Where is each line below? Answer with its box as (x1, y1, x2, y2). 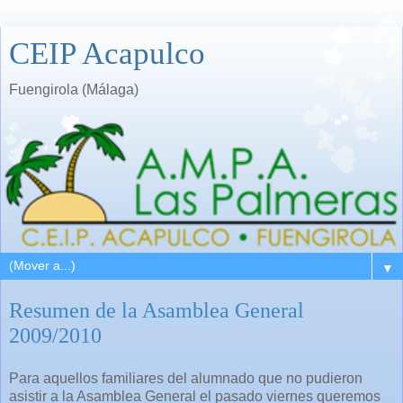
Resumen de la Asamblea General (9, 297, 304, 322)
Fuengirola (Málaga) (9, 82, 139, 97)
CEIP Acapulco (9, 36, 205, 70)
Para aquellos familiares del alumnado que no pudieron (9, 370, 363, 386)
